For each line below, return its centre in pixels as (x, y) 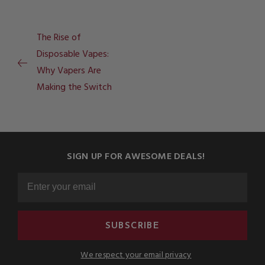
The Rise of (59, 38)
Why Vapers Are (69, 71)
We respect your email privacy (136, 256)
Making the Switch (74, 88)
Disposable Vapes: (73, 55)
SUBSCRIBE (132, 225)
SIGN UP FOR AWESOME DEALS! (136, 157)
